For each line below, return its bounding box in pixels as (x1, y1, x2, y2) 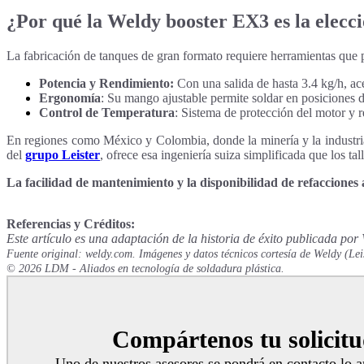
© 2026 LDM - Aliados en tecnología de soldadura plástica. (6, 262, 284, 275)
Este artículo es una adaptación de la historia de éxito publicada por (6, 231, 362, 245)
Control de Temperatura (39, 105, 175, 119)
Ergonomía (39, 90, 101, 105)
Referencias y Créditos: (6, 216, 135, 231)
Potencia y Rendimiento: (39, 76, 174, 90)
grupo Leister (25, 147, 100, 162)
